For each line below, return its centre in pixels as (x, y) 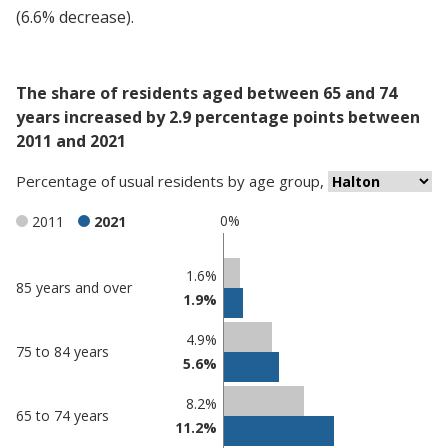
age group (284, 181)
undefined (142, 380)
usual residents (171, 181)
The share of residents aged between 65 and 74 (206, 93)
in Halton (57, 368)
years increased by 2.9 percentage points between (218, 117)
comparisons (57, 301)
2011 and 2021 (71, 141)
